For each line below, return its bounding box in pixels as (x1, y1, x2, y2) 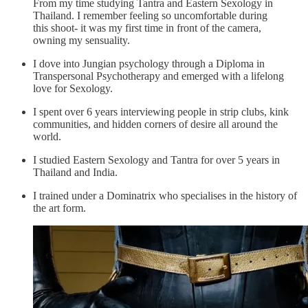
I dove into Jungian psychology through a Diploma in (33, 57, 265, 69)
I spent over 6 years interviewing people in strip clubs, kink (33, 105, 289, 118)
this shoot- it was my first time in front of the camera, (33, 21, 261, 34)
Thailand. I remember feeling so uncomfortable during (33, 9, 267, 21)
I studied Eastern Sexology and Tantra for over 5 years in (33, 153, 280, 166)
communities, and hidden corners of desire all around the (33, 118, 278, 130)
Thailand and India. (33, 166, 118, 178)
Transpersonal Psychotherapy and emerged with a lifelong (33, 69, 284, 82)
